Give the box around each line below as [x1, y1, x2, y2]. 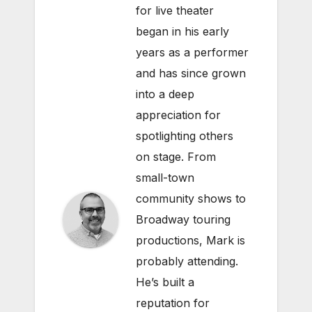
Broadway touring [136, 212, 231, 227]
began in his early [136, 24, 229, 39]
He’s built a [136, 275, 194, 290]
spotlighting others [136, 129, 233, 143]
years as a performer [136, 45, 249, 60]
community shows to [136, 192, 246, 206]
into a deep [136, 87, 194, 102]
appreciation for [136, 108, 221, 123]
